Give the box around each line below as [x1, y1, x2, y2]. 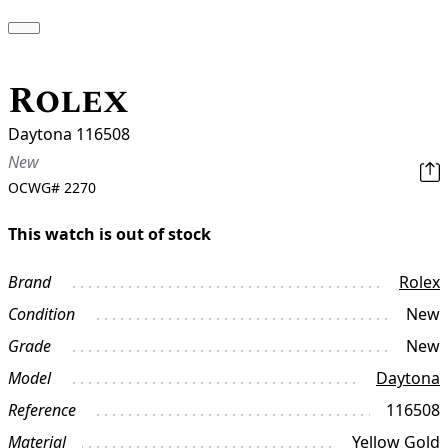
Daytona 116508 [8, 123, 130, 146]
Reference [8, 399, 76, 422]
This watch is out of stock [8, 223, 211, 246]
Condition [8, 303, 75, 326]
